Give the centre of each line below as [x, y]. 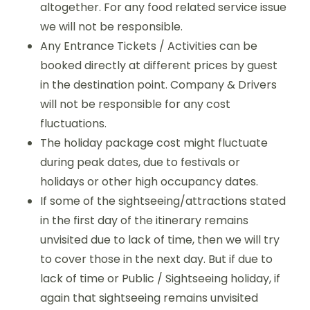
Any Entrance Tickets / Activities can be [149, 46]
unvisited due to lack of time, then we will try [160, 239]
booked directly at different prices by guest [159, 65]
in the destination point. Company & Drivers [158, 84]
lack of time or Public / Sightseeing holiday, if [160, 278]
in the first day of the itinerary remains [144, 220]
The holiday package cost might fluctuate [154, 143]
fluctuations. [73, 123]
